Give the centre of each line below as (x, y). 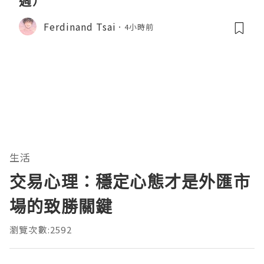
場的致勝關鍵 (61, 207)
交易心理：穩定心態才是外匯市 (130, 182)
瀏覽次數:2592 (41, 230)
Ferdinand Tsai (80, 26)
